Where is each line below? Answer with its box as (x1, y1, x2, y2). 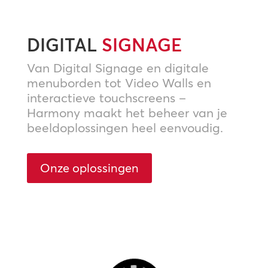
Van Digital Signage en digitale (26, 60, 209, 76)
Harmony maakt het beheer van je (26, 105, 227, 121)
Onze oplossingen (39, 160, 139, 176)
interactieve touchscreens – (26, 90, 186, 106)
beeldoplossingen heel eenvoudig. (26, 120, 223, 136)
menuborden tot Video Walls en (26, 75, 211, 91)
